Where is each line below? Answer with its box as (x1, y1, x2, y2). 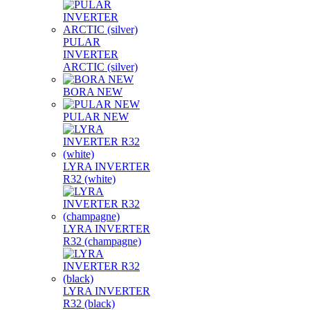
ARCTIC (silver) (63, 61, 138, 73)
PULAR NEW (63, 111, 129, 122)
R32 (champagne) (63, 235, 141, 247)
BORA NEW (63, 86, 122, 98)
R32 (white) (63, 173, 116, 185)
